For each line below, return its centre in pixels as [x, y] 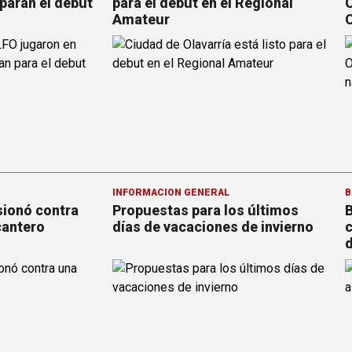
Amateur [141, 19]
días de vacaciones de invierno [213, 226]
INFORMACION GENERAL [171, 192]
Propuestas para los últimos [205, 210]
